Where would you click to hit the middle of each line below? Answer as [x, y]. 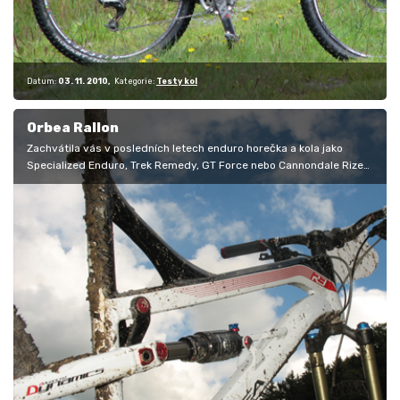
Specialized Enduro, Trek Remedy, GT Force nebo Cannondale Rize [195, 166]
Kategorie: [134, 81]
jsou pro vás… [61, 183]
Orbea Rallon [73, 128]
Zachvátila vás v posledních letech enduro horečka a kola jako [185, 149]
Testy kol [177, 81]
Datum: [42, 81]
